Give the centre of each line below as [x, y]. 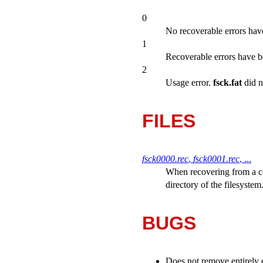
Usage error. [189, 82]
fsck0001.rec [216, 159]
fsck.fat [227, 82]
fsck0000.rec [165, 159]
